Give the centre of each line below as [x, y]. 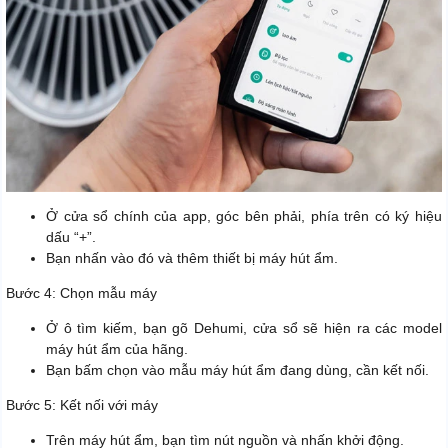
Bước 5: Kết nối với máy [82, 404]
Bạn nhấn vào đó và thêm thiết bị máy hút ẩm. [192, 257]
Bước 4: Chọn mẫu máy [81, 292]
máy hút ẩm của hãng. [117, 348]
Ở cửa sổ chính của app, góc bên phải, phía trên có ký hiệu [244, 215]
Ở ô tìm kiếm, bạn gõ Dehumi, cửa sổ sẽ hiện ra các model [244, 327]
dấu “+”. [71, 236]
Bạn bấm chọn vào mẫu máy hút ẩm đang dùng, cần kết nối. [237, 369]
